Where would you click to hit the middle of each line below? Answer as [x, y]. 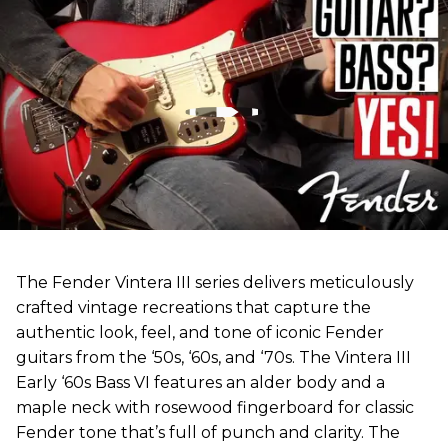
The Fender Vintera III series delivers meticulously [215, 283]
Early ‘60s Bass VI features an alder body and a [200, 383]
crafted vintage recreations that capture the [193, 308]
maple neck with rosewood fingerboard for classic [215, 408]
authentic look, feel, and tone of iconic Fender [200, 333]
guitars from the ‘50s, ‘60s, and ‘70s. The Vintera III [213, 358]
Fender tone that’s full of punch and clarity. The [208, 433]
